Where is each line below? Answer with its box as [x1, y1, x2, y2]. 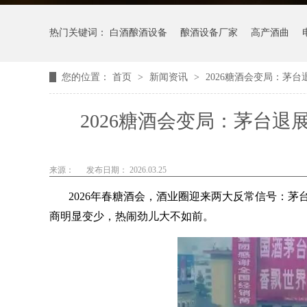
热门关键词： [49, 27, 110, 38]
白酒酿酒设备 [110, 27, 167, 38]
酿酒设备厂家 [180, 27, 238, 38]
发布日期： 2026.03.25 [86, 165, 167, 175]
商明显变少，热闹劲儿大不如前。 [49, 210, 219, 222]
